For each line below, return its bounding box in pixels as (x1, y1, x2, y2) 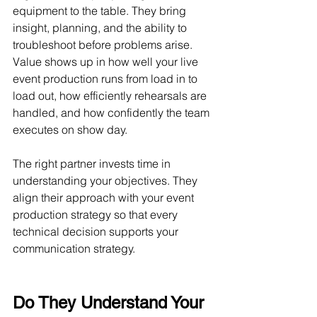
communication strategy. (13, 241, 135, 255)
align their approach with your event (13, 190, 197, 204)
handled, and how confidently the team (13, 105, 212, 120)
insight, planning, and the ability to (13, 21, 190, 35)
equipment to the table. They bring (13, 4, 189, 18)
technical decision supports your (13, 224, 181, 238)
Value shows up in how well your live (13, 54, 201, 69)
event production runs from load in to (13, 71, 200, 86)
